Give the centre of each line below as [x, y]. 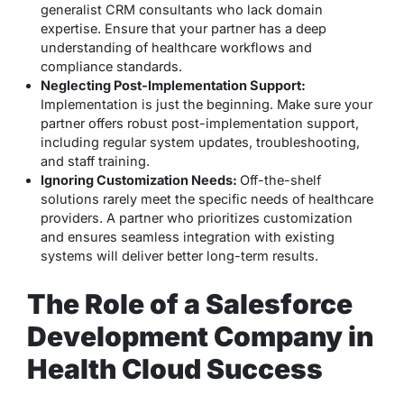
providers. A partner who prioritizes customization [197, 218]
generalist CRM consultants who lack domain [182, 10]
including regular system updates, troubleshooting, [200, 142]
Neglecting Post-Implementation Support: [173, 86]
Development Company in [200, 337]
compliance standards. [111, 67]
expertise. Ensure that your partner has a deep [184, 29]
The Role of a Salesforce [190, 304]
